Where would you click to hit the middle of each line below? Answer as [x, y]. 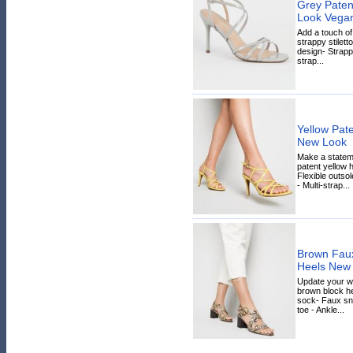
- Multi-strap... [323, 185]
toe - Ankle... [320, 309]
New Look [321, 141]
